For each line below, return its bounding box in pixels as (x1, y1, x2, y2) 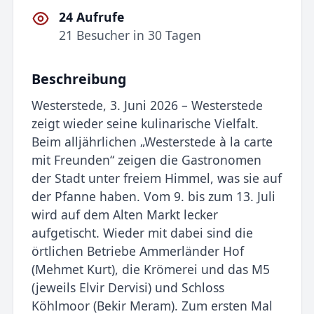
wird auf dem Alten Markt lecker (31, 205, 218, 223)
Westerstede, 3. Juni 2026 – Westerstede (31, 96, 263, 114)
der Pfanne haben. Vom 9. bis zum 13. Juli (31, 187, 275, 205)
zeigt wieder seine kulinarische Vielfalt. (31, 114, 259, 132)
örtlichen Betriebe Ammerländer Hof (31, 242, 244, 259)
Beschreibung (31, 69, 126, 89)
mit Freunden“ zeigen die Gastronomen (31, 151, 261, 168)
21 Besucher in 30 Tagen (59, 27, 202, 44)
